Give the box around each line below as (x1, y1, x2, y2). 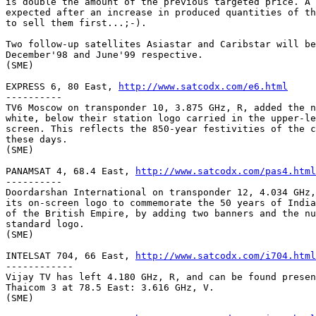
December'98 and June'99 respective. (6, 49, 203, 60)
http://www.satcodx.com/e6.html (119, 80, 288, 92)
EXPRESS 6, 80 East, (6, 80, 119, 92)
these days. (6, 133, 68, 145)
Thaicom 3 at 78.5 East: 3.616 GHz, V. (6, 281, 214, 293)
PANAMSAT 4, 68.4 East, (6, 165, 135, 176)
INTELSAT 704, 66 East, (6, 250, 135, 261)
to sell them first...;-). (6, 17, 147, 28)
